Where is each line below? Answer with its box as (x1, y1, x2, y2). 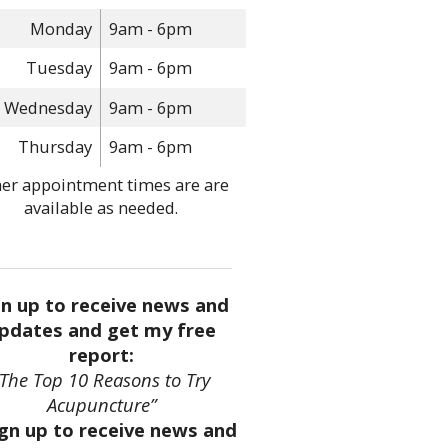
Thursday (17, 135, 92, 159)
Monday (29, 16, 92, 40)
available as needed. (24, 195, 178, 219)
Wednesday (3, 95, 92, 119)
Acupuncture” (46, 391, 156, 417)
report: (68, 341, 134, 367)
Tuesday (25, 56, 92, 80)
